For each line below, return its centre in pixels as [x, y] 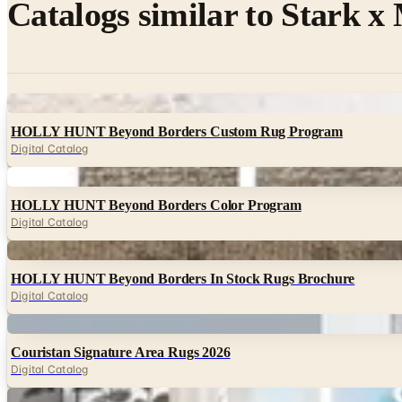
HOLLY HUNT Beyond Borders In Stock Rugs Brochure [183, 278]
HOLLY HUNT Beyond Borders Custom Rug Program [177, 131]
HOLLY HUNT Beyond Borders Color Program [156, 205]
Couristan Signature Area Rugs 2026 [121, 352]
